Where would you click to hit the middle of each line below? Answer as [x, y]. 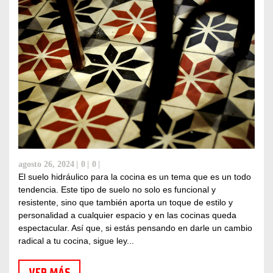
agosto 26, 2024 [46, 164]
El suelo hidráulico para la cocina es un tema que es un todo [135, 176]
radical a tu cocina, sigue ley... [76, 240]
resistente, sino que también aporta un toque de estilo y [126, 202]
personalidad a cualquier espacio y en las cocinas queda [127, 215]
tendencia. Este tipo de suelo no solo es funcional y [117, 189]
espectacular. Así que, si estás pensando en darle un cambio [135, 228]
